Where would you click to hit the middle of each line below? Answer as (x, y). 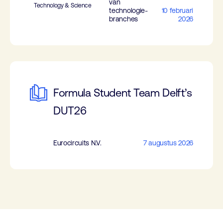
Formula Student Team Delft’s (123, 93)
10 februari (177, 10)
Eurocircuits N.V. (77, 143)
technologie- (128, 10)
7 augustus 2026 (168, 143)
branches (123, 19)
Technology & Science (63, 5)
